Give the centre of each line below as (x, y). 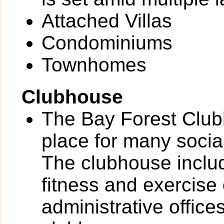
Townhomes (94, 65)
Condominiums (107, 43)
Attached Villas (107, 21)
